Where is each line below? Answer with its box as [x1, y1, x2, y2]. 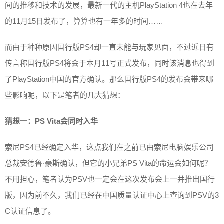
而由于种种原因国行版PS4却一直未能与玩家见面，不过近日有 [5, 42, 214, 51]
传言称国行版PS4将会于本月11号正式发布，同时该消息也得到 [5, 58, 214, 67]
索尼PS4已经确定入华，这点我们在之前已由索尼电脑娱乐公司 [5, 142, 214, 151]
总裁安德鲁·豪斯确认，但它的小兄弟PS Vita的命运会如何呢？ [5, 158, 212, 167]
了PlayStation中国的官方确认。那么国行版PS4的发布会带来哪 [5, 74, 213, 83]
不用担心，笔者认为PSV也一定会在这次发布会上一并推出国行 [5, 174, 215, 183]
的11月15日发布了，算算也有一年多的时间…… [5, 16, 163, 25]
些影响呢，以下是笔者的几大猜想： [5, 90, 125, 99]
